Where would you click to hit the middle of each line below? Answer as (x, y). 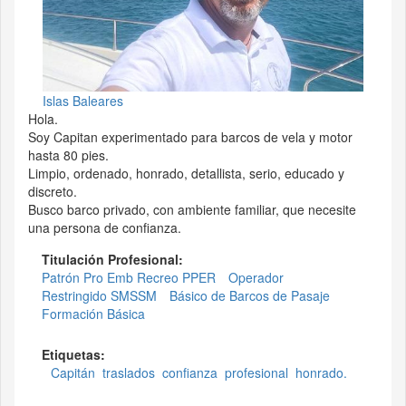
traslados (129, 373)
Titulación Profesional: (114, 260)
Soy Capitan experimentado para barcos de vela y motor (190, 137)
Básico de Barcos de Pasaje (250, 296)
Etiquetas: (75, 355)
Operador (256, 278)
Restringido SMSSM (99, 296)
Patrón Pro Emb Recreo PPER (129, 278)
